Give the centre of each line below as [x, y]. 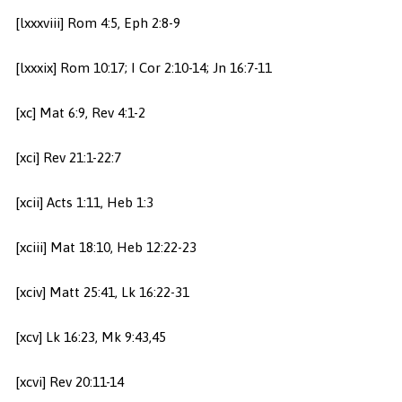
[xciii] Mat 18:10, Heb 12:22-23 [105, 248]
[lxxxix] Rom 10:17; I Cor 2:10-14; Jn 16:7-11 [143, 68]
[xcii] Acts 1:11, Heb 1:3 [84, 203]
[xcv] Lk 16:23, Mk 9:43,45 [90, 337]
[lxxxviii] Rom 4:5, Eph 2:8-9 [97, 23]
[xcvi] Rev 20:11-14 [69, 382]
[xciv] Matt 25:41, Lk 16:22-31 [102, 293]
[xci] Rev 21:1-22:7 [68, 158]
